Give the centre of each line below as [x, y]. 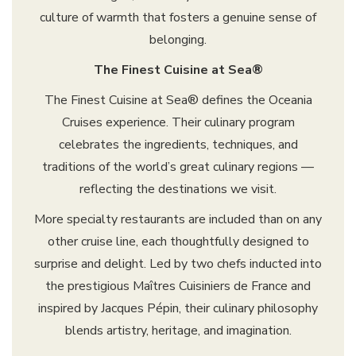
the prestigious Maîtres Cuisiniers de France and [178, 286]
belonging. [178, 40]
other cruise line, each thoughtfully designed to [178, 242]
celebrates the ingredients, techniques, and [178, 145]
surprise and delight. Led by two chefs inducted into [178, 264]
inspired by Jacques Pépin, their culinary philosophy [178, 309]
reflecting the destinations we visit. [178, 190]
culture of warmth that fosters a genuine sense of [178, 18]
